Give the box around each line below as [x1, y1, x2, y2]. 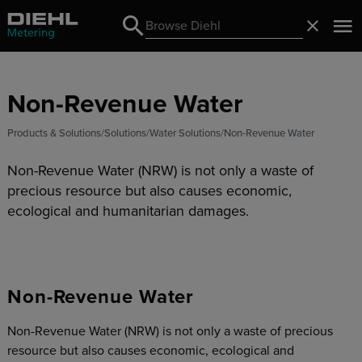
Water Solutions [149, 127, 221, 140]
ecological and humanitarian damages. [6, 202, 249, 220]
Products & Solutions [6, 127, 101, 140]
